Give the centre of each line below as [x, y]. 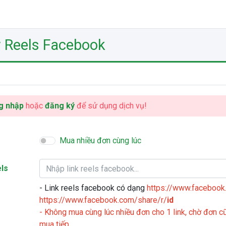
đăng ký [60, 106]
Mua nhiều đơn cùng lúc [101, 140]
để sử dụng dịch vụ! [110, 106]
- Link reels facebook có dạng [93, 188]
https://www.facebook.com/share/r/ [103, 200]
